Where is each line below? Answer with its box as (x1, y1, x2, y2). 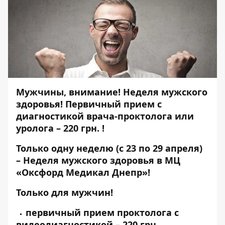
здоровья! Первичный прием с (16, 98, 162, 110)
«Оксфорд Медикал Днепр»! (16, 166, 150, 178)
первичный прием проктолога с (26, 206, 179, 218)
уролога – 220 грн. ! (16, 122, 104, 134)
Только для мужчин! (16, 186, 113, 198)
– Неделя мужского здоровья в (16, 154, 165, 166)
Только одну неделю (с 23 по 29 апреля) (16, 142, 202, 154)
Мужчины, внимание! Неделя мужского (16, 86, 207, 98)
